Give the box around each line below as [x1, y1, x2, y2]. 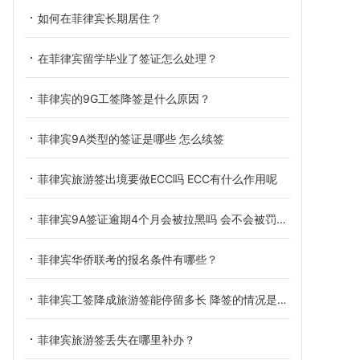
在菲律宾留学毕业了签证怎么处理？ [38, 51, 218, 65]
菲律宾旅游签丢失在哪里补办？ [38, 333, 195, 346]
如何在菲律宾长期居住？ [38, 11, 162, 25]
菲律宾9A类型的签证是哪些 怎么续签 [38, 132, 224, 145]
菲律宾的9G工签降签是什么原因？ [38, 92, 211, 105]
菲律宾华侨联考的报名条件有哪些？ [38, 252, 218, 266]
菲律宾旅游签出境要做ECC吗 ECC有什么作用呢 [38, 172, 277, 186]
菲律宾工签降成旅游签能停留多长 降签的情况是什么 [38, 292, 277, 306]
